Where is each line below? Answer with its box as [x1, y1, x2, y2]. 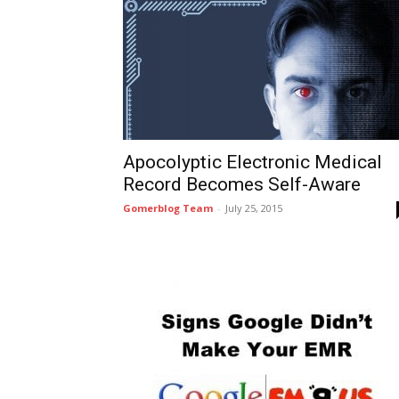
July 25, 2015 [225, 201, 282, 215]
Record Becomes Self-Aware [123, 174, 361, 195]
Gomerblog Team [123, 201, 213, 215]
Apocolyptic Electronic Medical [123, 151, 382, 173]
